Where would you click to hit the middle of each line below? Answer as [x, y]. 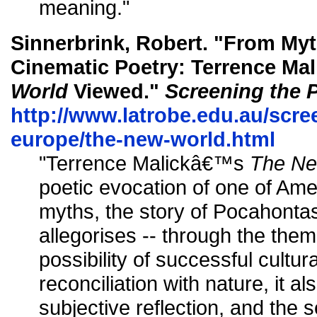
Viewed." [116, 91]
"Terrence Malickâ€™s [144, 163]
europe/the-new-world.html [143, 139]
